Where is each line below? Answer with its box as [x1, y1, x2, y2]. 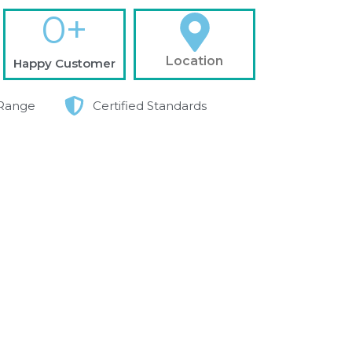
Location [166, 53, 224, 69]
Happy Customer [13, 56, 115, 71]
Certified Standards [93, 97, 207, 113]
